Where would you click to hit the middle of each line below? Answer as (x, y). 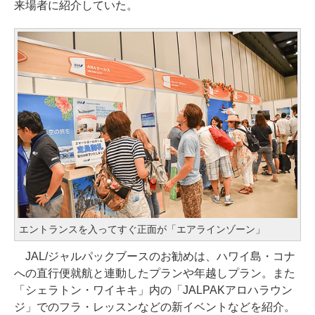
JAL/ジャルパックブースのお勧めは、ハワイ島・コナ (155, 256)
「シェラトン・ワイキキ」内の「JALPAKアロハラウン (153, 290)
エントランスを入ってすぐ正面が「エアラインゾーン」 (142, 229)
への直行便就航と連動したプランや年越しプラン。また (155, 273)
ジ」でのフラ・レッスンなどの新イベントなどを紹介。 (155, 307)
